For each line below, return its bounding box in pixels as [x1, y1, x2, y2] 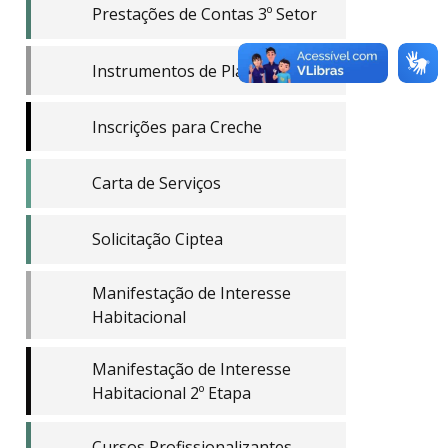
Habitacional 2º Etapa [91, 381, 251, 404]
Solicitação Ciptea [91, 228, 223, 251]
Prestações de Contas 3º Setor [91, 3, 317, 26]
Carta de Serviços [91, 172, 221, 195]
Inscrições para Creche [91, 115, 262, 138]
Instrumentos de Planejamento [91, 59, 325, 82]
